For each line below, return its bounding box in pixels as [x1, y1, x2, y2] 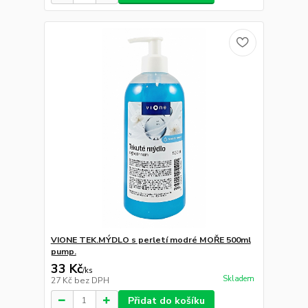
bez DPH [74, 274, 109, 286]
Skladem [222, 274, 254, 284]
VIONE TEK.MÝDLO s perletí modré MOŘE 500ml [50, 234, 251, 245]
